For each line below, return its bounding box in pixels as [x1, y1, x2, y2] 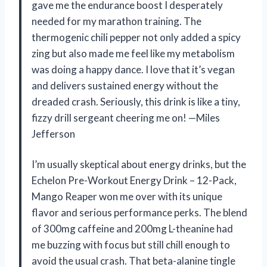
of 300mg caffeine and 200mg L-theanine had [32, 222, 233, 235]
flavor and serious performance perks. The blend [32, 206, 247, 219]
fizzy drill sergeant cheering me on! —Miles [32, 111, 220, 124]
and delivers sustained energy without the [32, 79, 218, 92]
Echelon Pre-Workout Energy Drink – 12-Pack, [32, 173, 237, 187]
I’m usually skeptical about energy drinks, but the [32, 157, 246, 170]
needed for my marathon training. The [32, 14, 201, 27]
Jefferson [32, 127, 75, 140]
